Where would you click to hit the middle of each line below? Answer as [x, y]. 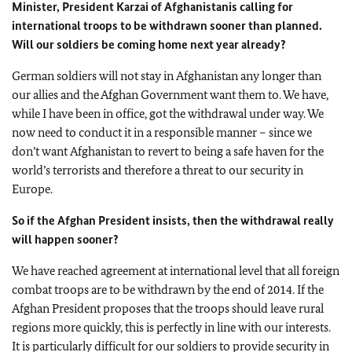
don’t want [40, 151]
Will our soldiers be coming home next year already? [149, 44]
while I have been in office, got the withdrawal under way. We [168, 114]
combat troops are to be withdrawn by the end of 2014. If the [168, 290]
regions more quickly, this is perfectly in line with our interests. [171, 327]
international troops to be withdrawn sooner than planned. [167, 26]
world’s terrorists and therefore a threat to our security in [158, 170]
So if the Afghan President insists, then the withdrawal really [173, 220]
